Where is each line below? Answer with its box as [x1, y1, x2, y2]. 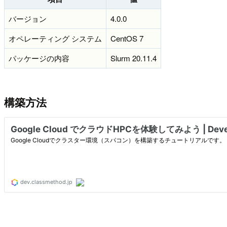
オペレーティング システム [9, 33, 102, 44]
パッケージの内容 [9, 53, 69, 64]
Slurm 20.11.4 [110, 53, 157, 64]
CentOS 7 [110, 33, 143, 44]
